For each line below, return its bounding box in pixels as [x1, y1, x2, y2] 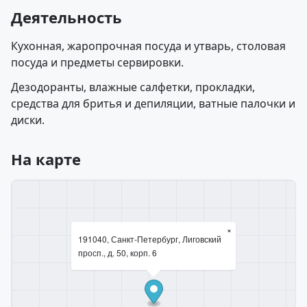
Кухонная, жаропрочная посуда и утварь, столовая [11, 38, 286, 53]
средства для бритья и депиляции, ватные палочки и [11, 96, 295, 111]
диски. [11, 112, 45, 127]
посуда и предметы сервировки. [11, 55, 184, 70]
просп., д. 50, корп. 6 [78, 247, 157, 258]
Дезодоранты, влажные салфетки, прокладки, [11, 79, 255, 95]
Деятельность [11, 7, 122, 27]
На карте [11, 149, 81, 169]
